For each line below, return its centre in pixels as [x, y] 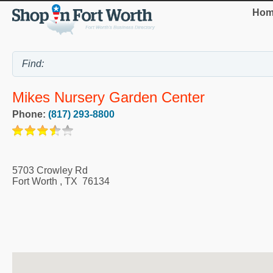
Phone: [30, 114]
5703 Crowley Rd [50, 170]
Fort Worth [35, 181]
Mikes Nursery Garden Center [108, 97]
